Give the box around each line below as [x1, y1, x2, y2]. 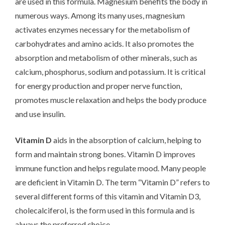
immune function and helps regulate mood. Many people [15, 163, 206, 173]
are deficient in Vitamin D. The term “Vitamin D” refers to [15, 177, 210, 187]
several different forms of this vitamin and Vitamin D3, [15, 191, 200, 201]
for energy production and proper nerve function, [15, 80, 182, 90]
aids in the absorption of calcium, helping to [52, 135, 201, 145]
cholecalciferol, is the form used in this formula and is [15, 205, 195, 215]
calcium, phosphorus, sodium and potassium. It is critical [15, 66, 205, 76]
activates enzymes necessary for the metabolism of [15, 24, 190, 34]
